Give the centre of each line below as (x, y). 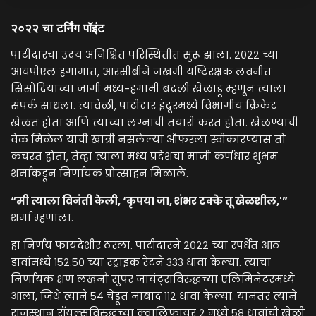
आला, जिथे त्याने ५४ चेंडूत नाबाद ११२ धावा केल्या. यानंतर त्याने (154, 297)
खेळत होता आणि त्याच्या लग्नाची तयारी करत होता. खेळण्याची (154, 123)
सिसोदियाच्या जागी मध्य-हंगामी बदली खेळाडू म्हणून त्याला (148, 89)
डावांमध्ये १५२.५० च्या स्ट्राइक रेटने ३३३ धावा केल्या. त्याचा (141, 263)
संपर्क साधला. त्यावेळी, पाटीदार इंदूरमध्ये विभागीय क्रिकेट (144, 106)
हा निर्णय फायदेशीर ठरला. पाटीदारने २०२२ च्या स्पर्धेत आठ (145, 246)
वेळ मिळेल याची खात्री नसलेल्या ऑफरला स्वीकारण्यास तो (148, 140)
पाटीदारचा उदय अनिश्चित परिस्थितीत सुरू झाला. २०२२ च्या (145, 55)
